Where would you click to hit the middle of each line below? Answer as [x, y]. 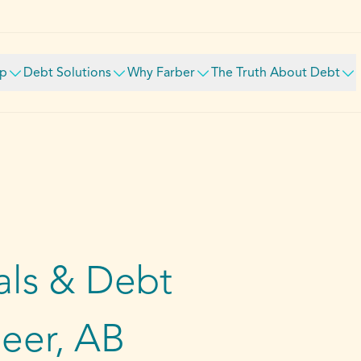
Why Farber [161, 73]
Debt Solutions [67, 73]
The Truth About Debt [275, 73]
